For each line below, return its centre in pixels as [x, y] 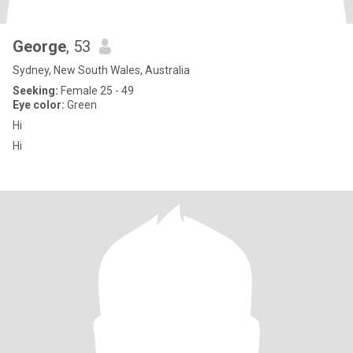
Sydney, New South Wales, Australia [101, 70]
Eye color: [39, 105]
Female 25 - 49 [96, 91]
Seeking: [35, 91]
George [39, 46]
